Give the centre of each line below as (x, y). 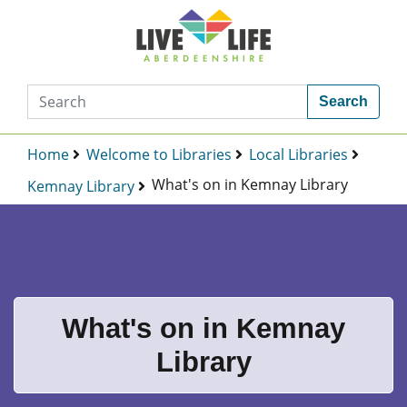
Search (343, 101)
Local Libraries (298, 154)
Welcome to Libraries (159, 154)
